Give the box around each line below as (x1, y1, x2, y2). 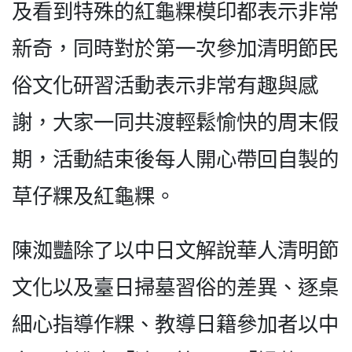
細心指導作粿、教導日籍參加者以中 (12, 313, 339, 336)
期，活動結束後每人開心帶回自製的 (12, 148, 339, 171)
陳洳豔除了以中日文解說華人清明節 (12, 239, 339, 262)
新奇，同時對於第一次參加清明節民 (12, 37, 339, 60)
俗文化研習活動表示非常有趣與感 (12, 74, 318, 97)
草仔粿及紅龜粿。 (12, 185, 175, 208)
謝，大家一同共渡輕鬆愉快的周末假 (12, 111, 339, 134)
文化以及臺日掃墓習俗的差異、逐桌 (12, 276, 339, 299)
